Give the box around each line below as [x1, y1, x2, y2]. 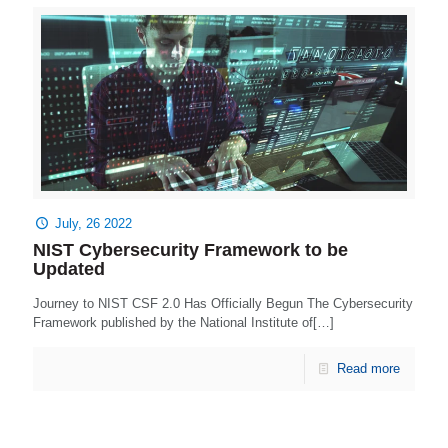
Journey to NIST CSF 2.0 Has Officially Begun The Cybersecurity [33, 296, 413, 312]
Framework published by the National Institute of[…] [33, 315, 334, 331]
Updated [33, 259, 105, 280]
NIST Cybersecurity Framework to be [33, 240, 348, 261]
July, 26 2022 [55, 216, 133, 232]
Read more [337, 361, 400, 377]
